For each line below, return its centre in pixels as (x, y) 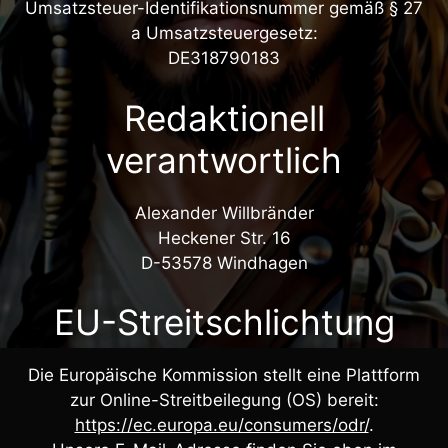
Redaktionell (224, 117)
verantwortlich (224, 159)
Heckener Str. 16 (224, 237)
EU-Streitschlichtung (224, 322)
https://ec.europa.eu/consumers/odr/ (221, 425)
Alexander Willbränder (224, 212)
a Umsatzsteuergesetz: (224, 33)
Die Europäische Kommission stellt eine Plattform (224, 375)
